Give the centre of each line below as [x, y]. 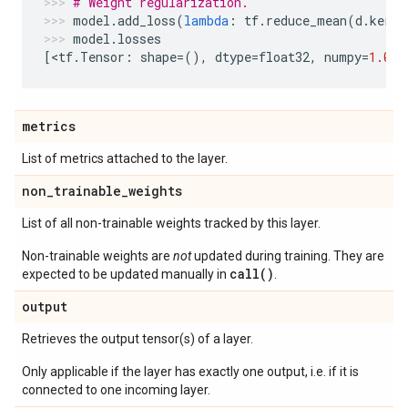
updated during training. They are [288, 256]
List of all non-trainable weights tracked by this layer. [171, 223]
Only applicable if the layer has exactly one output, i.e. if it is [190, 372]
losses [139, 39]
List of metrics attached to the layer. [125, 158]
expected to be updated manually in [126, 274]
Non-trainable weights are [97, 256]
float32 [284, 57]
